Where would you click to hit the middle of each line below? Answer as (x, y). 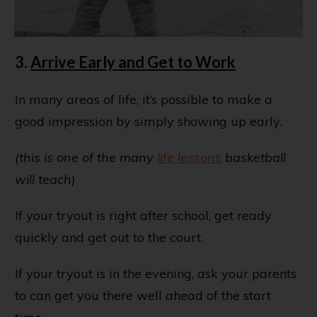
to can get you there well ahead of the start (143, 296)
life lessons (189, 158)
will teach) (45, 180)
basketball (254, 158)
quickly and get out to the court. (109, 238)
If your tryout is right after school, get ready (143, 216)
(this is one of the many (86, 158)
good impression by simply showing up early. (148, 122)
